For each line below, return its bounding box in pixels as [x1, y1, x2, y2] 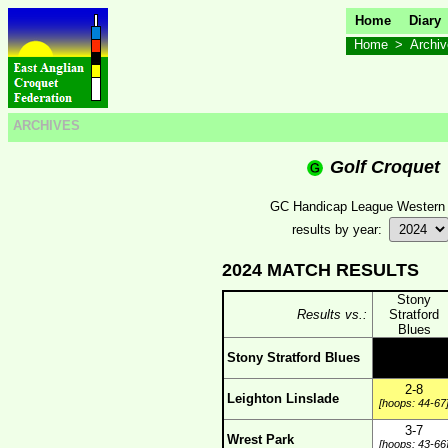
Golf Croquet [329, 157, 440, 177]
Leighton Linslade [227, 391, 339, 406]
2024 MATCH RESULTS [222, 260, 419, 280]
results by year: [292, 222, 386, 237]
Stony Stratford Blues [227, 350, 360, 365]
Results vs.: [297, 307, 367, 322]
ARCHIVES [13, 118, 80, 133]
